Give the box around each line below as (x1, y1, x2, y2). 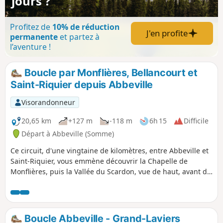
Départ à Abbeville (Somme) (21, 128, 114, 138)
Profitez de (10, 21, 52, 32)
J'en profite (146, 27, 188, 39)
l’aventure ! (10, 41, 51, 52)
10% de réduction (52, 21, 119, 32)
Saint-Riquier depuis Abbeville (10, 78, 153, 91)
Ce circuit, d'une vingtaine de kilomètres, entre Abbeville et (10, 145, 209, 155)
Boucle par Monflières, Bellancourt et (22, 66, 198, 79)
